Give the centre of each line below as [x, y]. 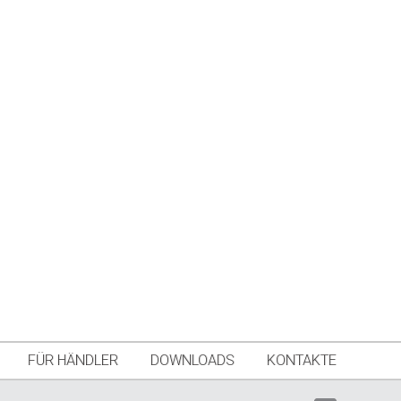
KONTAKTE [302, 361]
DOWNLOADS [192, 361]
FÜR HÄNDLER [73, 361]
